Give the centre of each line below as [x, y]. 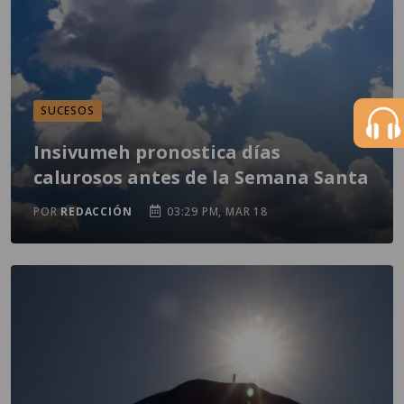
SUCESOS [68, 110]
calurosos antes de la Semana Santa [201, 177]
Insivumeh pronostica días [157, 152]
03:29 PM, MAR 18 [216, 211]
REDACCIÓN [96, 211]
